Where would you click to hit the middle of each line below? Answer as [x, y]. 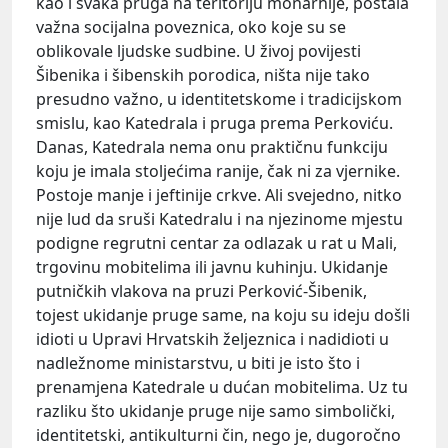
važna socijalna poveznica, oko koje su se [191, 26]
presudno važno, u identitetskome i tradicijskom [219, 98]
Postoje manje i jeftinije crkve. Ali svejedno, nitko [219, 194]
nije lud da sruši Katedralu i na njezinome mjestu [219, 218]
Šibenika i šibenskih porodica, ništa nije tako [203, 74]
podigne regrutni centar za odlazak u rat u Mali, [216, 242]
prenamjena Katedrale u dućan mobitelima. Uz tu [222, 386]
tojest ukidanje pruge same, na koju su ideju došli [223, 314]
